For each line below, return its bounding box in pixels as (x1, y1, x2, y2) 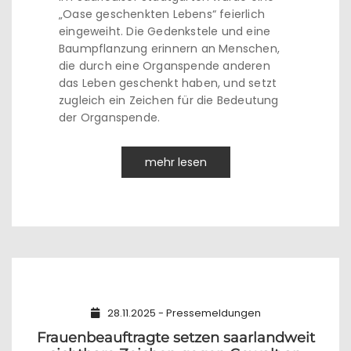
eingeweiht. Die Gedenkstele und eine (59, 24, 271, 39)
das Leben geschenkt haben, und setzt (59, 75, 277, 91)
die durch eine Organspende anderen (59, 58, 270, 74)
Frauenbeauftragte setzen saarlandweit (36, 329, 315, 346)
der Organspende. (59, 110, 161, 125)
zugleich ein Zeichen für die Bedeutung (59, 92, 279, 108)
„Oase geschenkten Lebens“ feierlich (59, 6, 265, 22)
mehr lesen (144, 154, 207, 170)
